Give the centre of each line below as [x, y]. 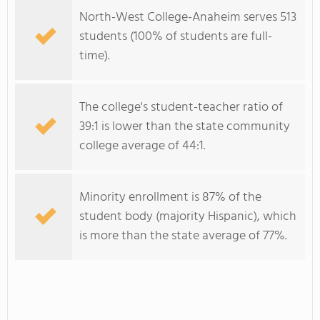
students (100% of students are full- [176, 37]
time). [95, 56]
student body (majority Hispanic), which [188, 217]
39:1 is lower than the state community [185, 127]
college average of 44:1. [142, 146]
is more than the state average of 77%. [183, 236]
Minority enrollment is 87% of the [170, 197]
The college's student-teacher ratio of [181, 107]
